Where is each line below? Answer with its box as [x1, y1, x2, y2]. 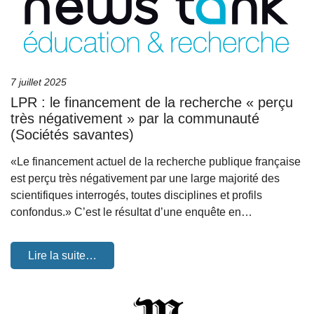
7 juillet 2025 [11, 76, 67, 88]
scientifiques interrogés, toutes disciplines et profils [11, 189, 262, 201]
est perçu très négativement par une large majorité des [11, 172, 280, 184]
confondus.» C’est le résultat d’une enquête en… [11, 206, 252, 218]
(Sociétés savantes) [11, 127, 134, 142]
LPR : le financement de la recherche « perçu [11, 95, 293, 110]
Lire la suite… [28, 250, 97, 261]
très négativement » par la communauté [11, 111, 259, 126]
